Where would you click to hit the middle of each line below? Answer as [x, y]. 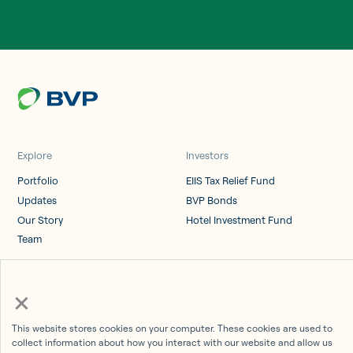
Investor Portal [52, 312]
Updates [37, 200]
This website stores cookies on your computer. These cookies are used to [172, 328]
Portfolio [38, 180]
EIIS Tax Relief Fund [230, 180]
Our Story [41, 219]
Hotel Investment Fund [239, 219]
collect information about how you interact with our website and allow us [172, 342]
